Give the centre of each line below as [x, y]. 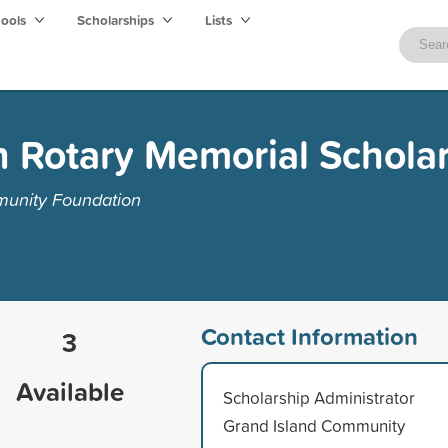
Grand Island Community [313, 425]
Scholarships [117, 20]
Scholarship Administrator [318, 397]
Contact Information [309, 335]
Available [69, 391]
